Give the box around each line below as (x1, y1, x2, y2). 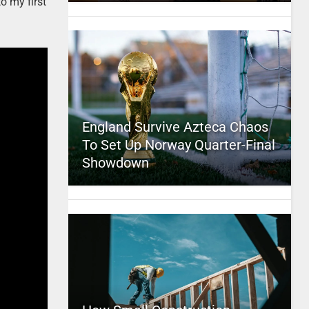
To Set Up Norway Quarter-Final (81, 137, 275, 153)
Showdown (81, 154, 149, 171)
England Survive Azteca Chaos (81, 119, 268, 135)
